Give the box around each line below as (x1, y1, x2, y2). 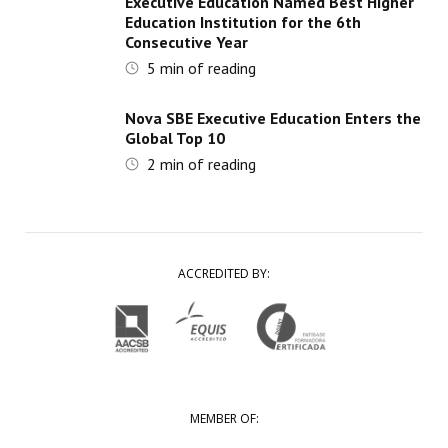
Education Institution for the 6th (124, 11, 361, 32)
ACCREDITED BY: (178, 264, 270, 282)
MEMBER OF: (189, 409, 259, 427)
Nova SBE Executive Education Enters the (124, 107, 421, 128)
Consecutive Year (124, 31, 248, 52)
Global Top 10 (124, 127, 225, 148)
